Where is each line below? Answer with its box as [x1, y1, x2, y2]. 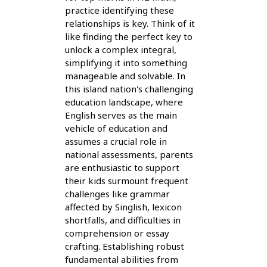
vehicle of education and [64, 122, 167, 134]
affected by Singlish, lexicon [64, 200, 182, 213]
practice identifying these [64, 4, 174, 16]
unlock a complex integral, [64, 43, 176, 55]
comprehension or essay [64, 226, 169, 239]
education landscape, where [64, 95, 183, 108]
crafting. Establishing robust [64, 240, 184, 252]
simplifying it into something [64, 56, 187, 69]
